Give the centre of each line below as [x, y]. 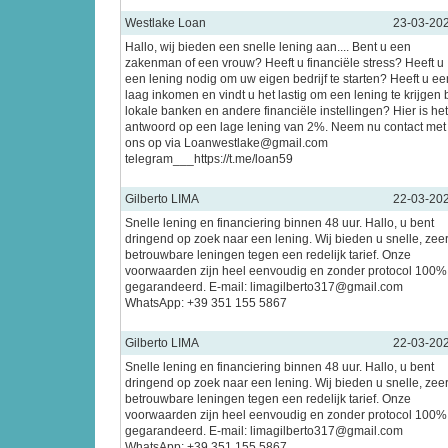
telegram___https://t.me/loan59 [209, 159]
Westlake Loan [165, 23]
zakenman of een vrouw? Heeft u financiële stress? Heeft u [284, 63]
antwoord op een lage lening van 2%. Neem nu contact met [285, 127]
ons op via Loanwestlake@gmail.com [226, 143]
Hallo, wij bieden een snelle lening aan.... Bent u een [268, 47]
